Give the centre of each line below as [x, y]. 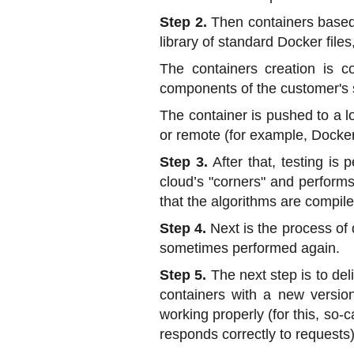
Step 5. [183, 275]
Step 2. [183, 23]
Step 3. [186, 162]
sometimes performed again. [250, 249]
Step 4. [183, 229]
